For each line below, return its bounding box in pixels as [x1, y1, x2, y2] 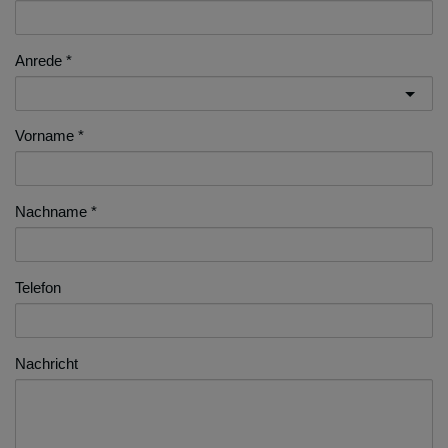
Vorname [15, 127, 74, 145]
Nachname [15, 203, 87, 221]
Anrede [15, 52, 62, 70]
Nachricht [15, 355, 78, 373]
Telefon [15, 279, 61, 297]
